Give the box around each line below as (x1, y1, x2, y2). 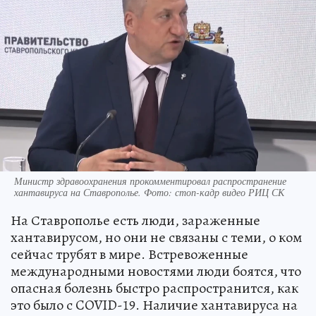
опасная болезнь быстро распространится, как (11, 278, 298, 298)
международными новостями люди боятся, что (11, 261, 301, 281)
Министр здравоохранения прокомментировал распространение (14, 174, 286, 188)
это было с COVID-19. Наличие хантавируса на (11, 295, 298, 315)
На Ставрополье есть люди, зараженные (11, 210, 260, 230)
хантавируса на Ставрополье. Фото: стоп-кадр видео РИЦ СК (14, 185, 284, 199)
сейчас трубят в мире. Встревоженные (11, 244, 248, 264)
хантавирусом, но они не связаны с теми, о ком (11, 227, 302, 247)
